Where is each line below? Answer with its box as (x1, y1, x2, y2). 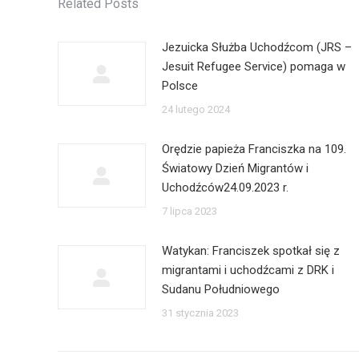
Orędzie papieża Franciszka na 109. (162, 142, 346, 156)
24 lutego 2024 (162, 103, 230, 115)
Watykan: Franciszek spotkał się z (162, 244, 340, 258)
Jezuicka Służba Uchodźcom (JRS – (162, 40, 352, 54)
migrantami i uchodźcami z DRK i (162, 263, 334, 277)
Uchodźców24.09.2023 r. (162, 180, 288, 195)
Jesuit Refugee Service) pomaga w (162, 59, 345, 74)
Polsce (162, 79, 198, 93)
